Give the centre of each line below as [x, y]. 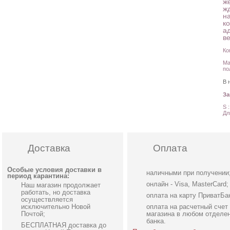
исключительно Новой [56, 207]
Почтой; [33, 214]
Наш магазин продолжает [61, 185]
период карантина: [38, 176]
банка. [156, 221]
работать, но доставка [56, 192]
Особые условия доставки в [54, 170]
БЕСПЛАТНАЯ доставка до [64, 225]
